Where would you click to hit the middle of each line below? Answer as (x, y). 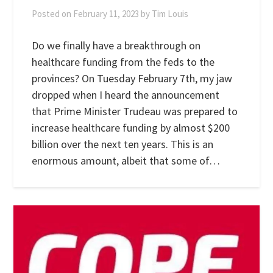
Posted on (53, 13)
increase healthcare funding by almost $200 (131, 127)
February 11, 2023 (106, 13)
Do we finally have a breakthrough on (116, 45)
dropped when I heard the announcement (126, 94)
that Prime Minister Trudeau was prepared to (135, 111)
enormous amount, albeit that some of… (126, 160)
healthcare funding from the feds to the (123, 62)
